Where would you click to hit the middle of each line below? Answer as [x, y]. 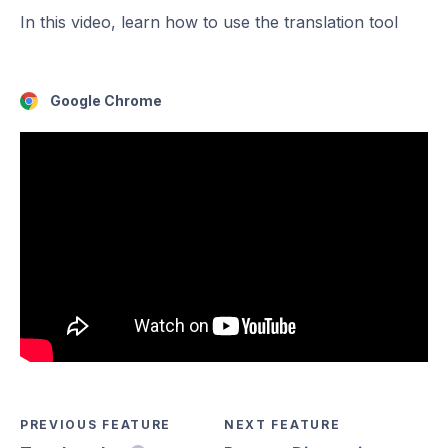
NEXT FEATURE [282, 424]
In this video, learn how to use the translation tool [209, 22]
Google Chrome [106, 100]
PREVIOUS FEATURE [96, 424]
